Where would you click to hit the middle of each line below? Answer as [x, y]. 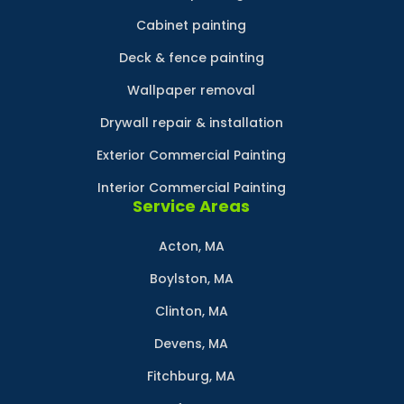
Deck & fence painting [191, 58]
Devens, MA [192, 344]
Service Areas [192, 206]
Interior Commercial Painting [191, 188]
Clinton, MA [191, 311]
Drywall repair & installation [191, 123]
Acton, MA [191, 246]
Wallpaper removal [192, 90]
